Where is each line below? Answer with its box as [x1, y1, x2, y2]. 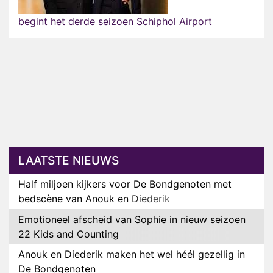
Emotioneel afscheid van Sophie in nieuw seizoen [18, 213, 246, 225]
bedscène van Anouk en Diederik [18, 193, 170, 205]
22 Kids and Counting [18, 227, 119, 240]
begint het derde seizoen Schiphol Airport [18, 15, 212, 28]
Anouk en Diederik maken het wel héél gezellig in [18, 248, 245, 261]
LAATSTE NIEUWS [18, 153, 119, 168]
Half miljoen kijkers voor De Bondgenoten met [18, 178, 232, 191]
